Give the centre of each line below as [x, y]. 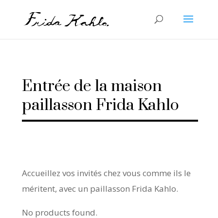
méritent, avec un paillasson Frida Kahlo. [100, 189]
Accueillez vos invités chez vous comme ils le [106, 173]
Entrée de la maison [92, 86]
